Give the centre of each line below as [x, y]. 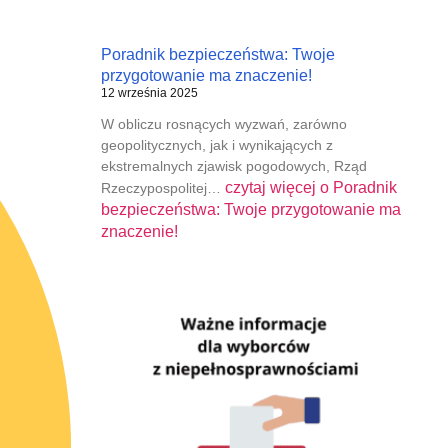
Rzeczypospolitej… [162, 187]
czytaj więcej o [276, 187]
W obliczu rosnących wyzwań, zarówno [223, 123]
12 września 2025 [149, 92]
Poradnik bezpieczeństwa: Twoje [217, 54]
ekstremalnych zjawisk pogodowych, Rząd [233, 165]
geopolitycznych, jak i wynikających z [216, 144]
